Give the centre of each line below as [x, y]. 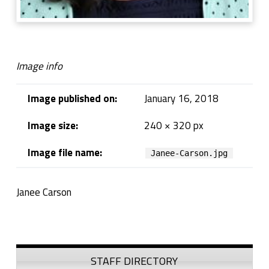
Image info [39, 66]
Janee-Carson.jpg [189, 153]
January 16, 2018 [181, 98]
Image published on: [72, 98]
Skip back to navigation [38, 219]
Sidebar [39, 244]
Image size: [53, 125]
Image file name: [65, 152]
